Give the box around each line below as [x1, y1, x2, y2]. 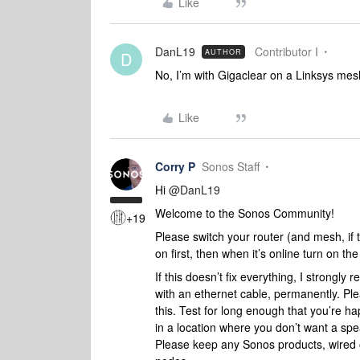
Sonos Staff [202, 158, 260, 174]
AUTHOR [205, 47, 242, 57]
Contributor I [255, 43, 318, 59]
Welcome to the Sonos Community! [155, 205, 334, 221]
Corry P [155, 158, 195, 174]
